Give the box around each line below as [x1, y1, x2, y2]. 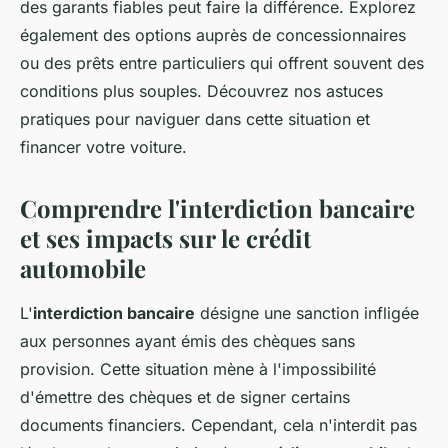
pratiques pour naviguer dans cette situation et [20, 109, 370, 130]
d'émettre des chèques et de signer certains [20, 387, 350, 408]
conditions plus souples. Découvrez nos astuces [20, 81, 383, 102]
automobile [20, 252, 146, 285]
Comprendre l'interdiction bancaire [20, 192, 415, 225]
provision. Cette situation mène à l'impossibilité [20, 359, 376, 380]
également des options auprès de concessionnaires [20, 25, 406, 46]
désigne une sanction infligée [195, 303, 419, 324]
